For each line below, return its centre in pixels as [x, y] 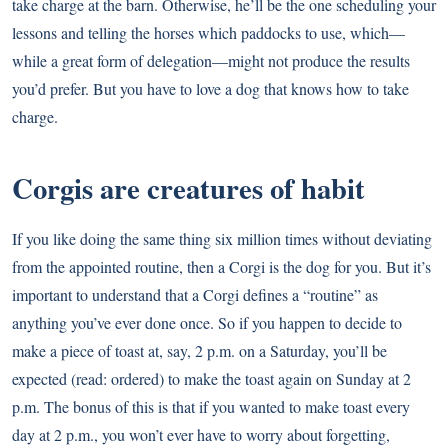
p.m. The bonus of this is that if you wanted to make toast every [211, 407]
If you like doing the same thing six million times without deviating [222, 239]
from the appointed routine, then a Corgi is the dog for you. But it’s [221, 267]
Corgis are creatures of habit [188, 188]
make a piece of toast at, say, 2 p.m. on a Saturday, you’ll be [199, 351]
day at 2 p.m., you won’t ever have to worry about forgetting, [201, 435]
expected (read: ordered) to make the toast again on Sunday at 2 [211, 379]
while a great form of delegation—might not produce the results [211, 61]
